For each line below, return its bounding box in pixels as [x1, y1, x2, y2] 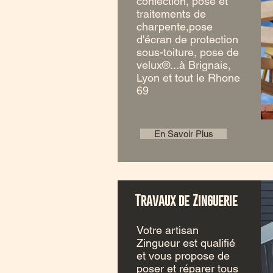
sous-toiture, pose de [136, 46, 239, 58]
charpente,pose [136, 20, 213, 33]
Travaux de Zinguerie [135, 192, 238, 208]
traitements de [136, 7, 206, 20]
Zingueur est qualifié [136, 236, 235, 249]
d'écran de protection [136, 33, 238, 46]
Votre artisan [136, 224, 199, 236]
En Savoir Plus [154, 129, 213, 139]
